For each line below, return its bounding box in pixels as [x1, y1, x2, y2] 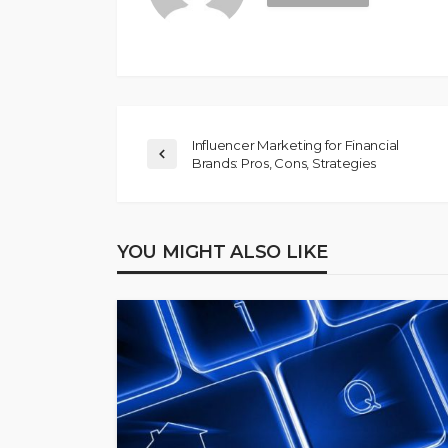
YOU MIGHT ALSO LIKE [117, 241, 328, 264]
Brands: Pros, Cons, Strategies [192, 155, 377, 172]
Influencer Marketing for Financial [192, 137, 400, 154]
